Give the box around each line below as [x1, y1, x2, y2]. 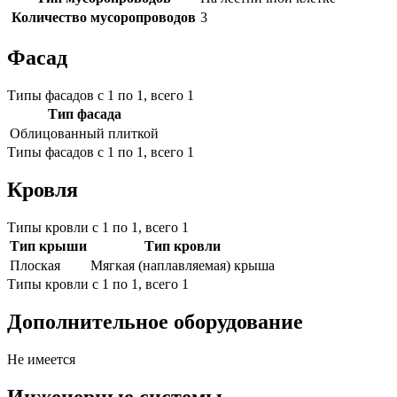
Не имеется [7, 351, 75, 367]
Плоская [10, 258, 60, 273]
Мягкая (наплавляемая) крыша [90, 258, 275, 273]
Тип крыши [10, 238, 87, 253]
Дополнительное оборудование [7, 309, 303, 333]
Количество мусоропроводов [11, 10, 196, 26]
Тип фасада [47, 106, 121, 122]
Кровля [7, 178, 78, 202]
